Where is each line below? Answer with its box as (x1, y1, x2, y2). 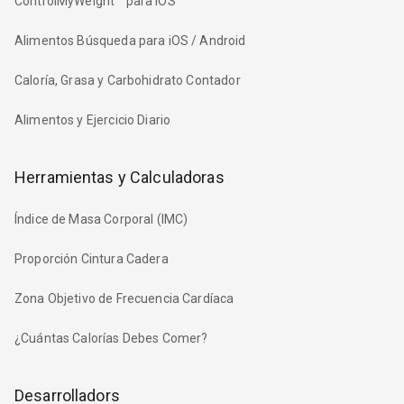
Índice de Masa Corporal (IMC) (14, 211, 188, 226)
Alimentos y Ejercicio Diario (14, 112, 171, 127)
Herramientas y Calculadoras (14, 167, 225, 187)
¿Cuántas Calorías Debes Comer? (14, 330, 208, 345)
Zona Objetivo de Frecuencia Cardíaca (14, 290, 234, 306)
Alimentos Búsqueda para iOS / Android (14, 32, 246, 48)
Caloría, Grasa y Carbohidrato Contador (14, 72, 241, 87)
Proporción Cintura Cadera (14, 251, 169, 266)
